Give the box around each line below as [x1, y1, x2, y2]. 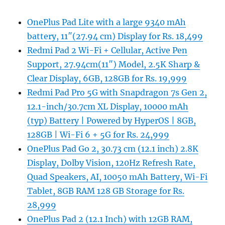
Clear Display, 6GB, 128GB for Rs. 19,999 [27, 73, 187, 84]
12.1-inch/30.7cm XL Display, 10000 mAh [27, 101, 189, 112]
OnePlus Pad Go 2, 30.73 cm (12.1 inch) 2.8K [27, 144, 199, 154]
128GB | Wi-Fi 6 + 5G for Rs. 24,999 [27, 130, 170, 140]
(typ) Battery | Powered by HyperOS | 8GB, [27, 116, 196, 126]
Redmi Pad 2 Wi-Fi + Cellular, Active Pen [27, 45, 188, 56]
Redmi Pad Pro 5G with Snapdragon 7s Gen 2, [27, 87, 207, 98]
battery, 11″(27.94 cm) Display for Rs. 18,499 [27, 31, 203, 42]
